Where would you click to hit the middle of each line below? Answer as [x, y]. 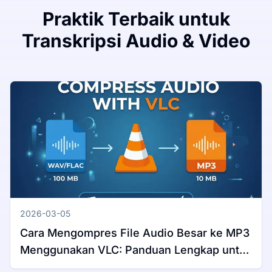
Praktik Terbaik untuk [136, 19]
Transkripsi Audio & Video [136, 41]
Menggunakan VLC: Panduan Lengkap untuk [136, 250]
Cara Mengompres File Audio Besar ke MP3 [135, 233]
